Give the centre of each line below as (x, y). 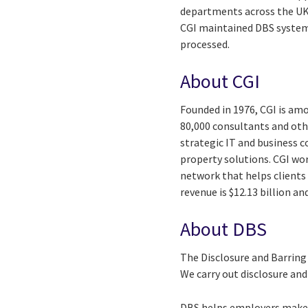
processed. (205, 44)
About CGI (220, 81)
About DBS (224, 229)
